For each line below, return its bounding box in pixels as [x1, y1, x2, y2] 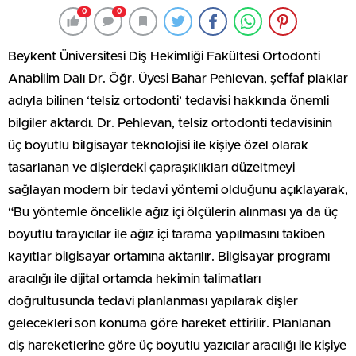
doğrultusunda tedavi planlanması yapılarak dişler [8, 294, 298, 308]
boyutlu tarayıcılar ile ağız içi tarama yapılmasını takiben [8, 227, 325, 241]
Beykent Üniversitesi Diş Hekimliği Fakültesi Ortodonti [8, 49, 320, 63]
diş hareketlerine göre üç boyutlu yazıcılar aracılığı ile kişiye [8, 339, 346, 352]
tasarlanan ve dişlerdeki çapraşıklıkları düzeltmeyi [8, 161, 295, 174]
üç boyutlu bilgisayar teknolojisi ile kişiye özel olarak [8, 138, 308, 152]
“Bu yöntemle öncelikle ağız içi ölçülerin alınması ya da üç [8, 205, 338, 219]
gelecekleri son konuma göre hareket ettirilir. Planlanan [8, 316, 331, 330]
